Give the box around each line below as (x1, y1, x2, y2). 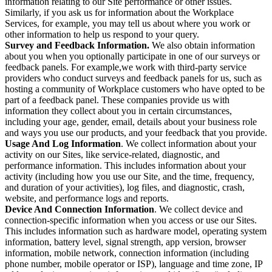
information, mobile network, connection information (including (5, 247, 249, 258)
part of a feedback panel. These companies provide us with (5, 94, 229, 105)
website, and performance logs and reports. (5, 192, 169, 203)
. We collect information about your (121, 138, 256, 149)
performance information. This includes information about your (5, 160, 246, 171)
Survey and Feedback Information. (5, 39, 152, 50)
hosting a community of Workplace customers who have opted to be (5, 83, 265, 94)
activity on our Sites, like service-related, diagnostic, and (5, 149, 220, 160)
